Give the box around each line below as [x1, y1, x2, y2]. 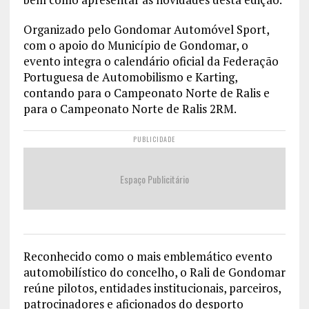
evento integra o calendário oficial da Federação [23, 53, 279, 70]
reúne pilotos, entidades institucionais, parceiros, [23, 280, 281, 297]
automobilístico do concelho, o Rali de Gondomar [23, 264, 286, 281]
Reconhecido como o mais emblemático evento [23, 248, 272, 265]
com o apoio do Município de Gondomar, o [23, 37, 248, 54]
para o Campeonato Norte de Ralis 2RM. [23, 101, 237, 117]
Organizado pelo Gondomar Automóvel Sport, [23, 21, 269, 38]
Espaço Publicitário [119, 171, 189, 186]
